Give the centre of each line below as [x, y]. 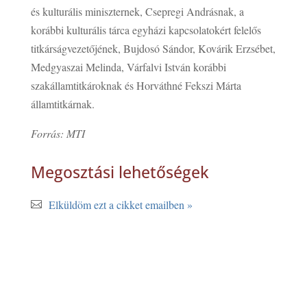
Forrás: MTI [58, 133]
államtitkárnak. [62, 103]
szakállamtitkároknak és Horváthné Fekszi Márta [136, 85]
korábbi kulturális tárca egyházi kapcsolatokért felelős [146, 29]
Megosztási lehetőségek [120, 172]
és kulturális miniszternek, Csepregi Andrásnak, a [137, 11]
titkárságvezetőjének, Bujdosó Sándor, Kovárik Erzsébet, [153, 48]
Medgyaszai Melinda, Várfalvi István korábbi [128, 66]
